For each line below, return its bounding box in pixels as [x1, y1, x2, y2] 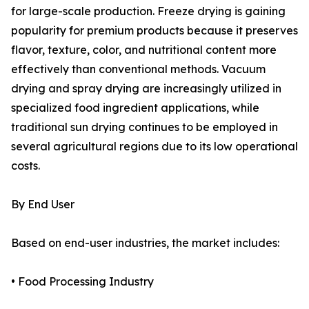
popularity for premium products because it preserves [11, 23, 298, 38]
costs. [11, 159, 40, 173]
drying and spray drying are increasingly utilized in [11, 81, 281, 96]
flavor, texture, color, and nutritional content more [11, 43, 277, 57]
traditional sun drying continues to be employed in [11, 120, 278, 134]
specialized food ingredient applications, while [11, 101, 259, 115]
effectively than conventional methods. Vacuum [11, 62, 266, 77]
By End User [11, 197, 74, 212]
